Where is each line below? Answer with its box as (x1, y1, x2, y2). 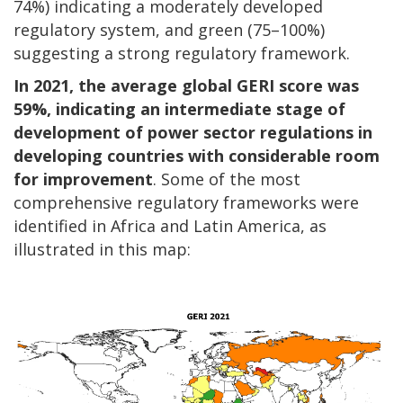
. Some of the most (153, 167, 300, 190)
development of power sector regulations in (13, 121, 372, 143)
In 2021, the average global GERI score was (13, 74, 359, 96)
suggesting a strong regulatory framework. (13, 41, 350, 64)
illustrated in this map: (13, 237, 191, 260)
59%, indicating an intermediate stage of (13, 97, 345, 120)
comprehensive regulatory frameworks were (13, 191, 359, 213)
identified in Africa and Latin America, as (13, 214, 327, 237)
